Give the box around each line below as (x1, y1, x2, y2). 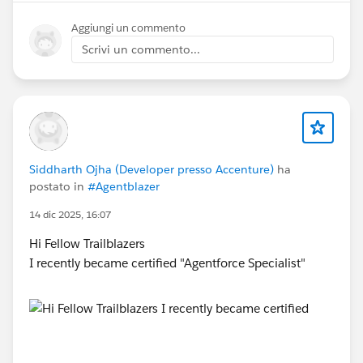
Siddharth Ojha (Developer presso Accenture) (29, 161, 274, 177)
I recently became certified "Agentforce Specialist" (29, 254, 309, 271)
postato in (29, 178, 88, 194)
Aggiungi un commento (71, 20, 186, 35)
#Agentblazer (88, 178, 160, 194)
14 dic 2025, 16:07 (29, 207, 111, 221)
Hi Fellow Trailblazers (29, 235, 148, 251)
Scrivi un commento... (82, 41, 200, 57)
